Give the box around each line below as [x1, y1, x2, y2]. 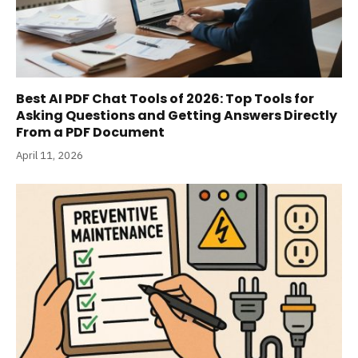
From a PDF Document [16, 122, 165, 141]
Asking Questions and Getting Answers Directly [16, 105, 337, 125]
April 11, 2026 [16, 148, 83, 162]
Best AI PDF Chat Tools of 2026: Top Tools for [16, 89, 314, 108]
